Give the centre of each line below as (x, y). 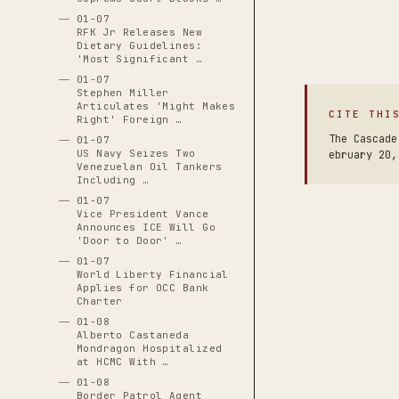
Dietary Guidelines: (139, 45)
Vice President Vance (142, 214)
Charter (99, 301)
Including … (113, 180)
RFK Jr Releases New (139, 32)
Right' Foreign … (129, 119)
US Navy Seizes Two (136, 153)
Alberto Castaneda (133, 335)
